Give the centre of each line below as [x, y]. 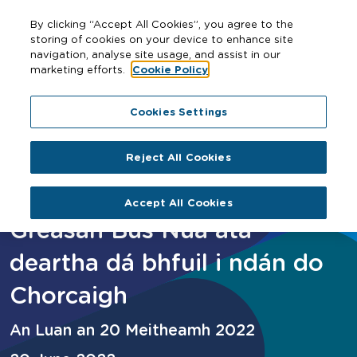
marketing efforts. [80, 69]
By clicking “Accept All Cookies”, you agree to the [162, 24]
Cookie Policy [171, 69]
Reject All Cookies [178, 157]
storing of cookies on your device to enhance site [162, 39]
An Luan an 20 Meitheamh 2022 [132, 330]
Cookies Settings [178, 112]
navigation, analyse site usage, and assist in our [156, 54]
